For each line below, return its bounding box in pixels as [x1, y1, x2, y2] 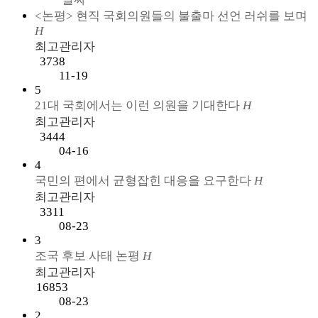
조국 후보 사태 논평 [34, 248, 143, 263]
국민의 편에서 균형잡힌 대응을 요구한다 [34, 173, 254, 187]
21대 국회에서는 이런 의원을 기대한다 [34, 98, 243, 112]
